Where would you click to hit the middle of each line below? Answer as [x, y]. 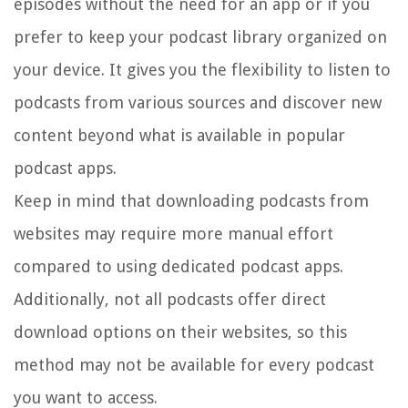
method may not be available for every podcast [194, 365]
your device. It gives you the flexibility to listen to [202, 70]
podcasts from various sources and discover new [198, 103]
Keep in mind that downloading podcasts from [191, 201]
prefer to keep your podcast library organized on [200, 37]
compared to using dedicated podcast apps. [178, 267]
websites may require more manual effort [173, 234]
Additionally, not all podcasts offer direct [170, 300]
